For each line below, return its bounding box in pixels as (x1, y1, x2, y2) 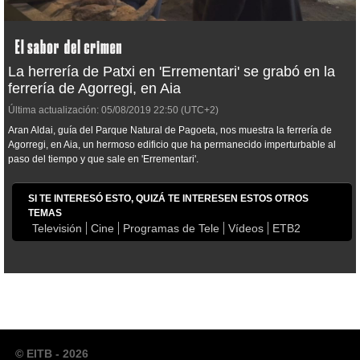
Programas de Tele (123, 222, 219, 235)
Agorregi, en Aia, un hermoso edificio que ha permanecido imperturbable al (8, 139, 336, 151)
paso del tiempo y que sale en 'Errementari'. (8, 153, 198, 166)
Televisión (32, 222, 82, 235)
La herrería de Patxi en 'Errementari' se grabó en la (8, 63, 335, 80)
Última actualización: (8, 104, 99, 117)
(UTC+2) (178, 104, 219, 117)
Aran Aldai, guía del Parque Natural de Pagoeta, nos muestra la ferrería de (8, 125, 332, 137)
